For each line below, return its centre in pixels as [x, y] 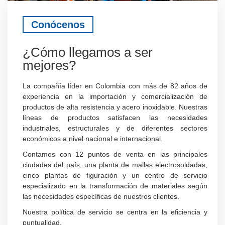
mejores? [49, 66]
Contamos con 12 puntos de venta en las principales [115, 154]
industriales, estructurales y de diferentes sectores [115, 128]
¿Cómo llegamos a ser [88, 52]
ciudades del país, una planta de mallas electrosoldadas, [115, 165]
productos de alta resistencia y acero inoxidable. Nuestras [115, 107]
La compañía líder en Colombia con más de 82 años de [115, 86]
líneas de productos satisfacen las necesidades [115, 118]
